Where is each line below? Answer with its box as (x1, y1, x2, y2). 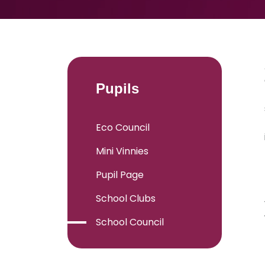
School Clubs (96, 192, 156, 205)
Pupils (96, 80, 139, 96)
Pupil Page (96, 168, 144, 182)
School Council (96, 215, 164, 229)
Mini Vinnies (96, 144, 148, 158)
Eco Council (96, 121, 150, 134)
